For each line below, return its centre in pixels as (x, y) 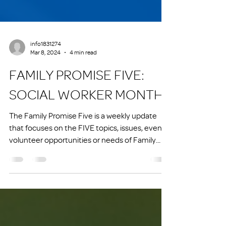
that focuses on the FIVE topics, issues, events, (90, 164)
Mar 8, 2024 (45, 89)
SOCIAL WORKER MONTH (86, 131)
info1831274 (46, 80)
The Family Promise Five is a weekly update (83, 152)
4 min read (83, 89)
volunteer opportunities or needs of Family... (85, 176)
